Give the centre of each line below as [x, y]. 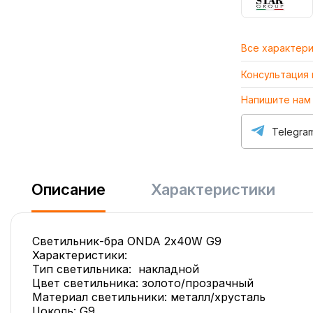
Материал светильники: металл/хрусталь [149, 297]
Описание [68, 189]
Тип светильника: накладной [116, 269]
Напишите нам [276, 100]
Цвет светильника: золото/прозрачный [143, 283]
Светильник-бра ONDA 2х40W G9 [127, 241]
